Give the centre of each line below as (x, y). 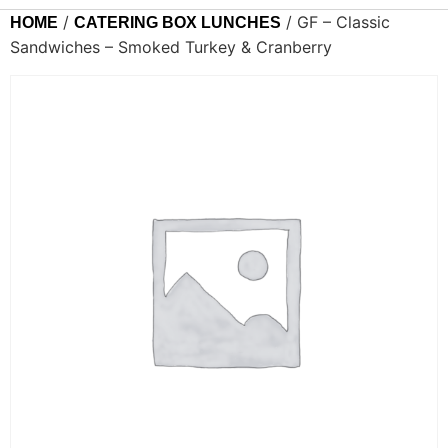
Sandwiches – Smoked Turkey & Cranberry (171, 47)
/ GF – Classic (335, 22)
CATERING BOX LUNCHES (177, 23)
